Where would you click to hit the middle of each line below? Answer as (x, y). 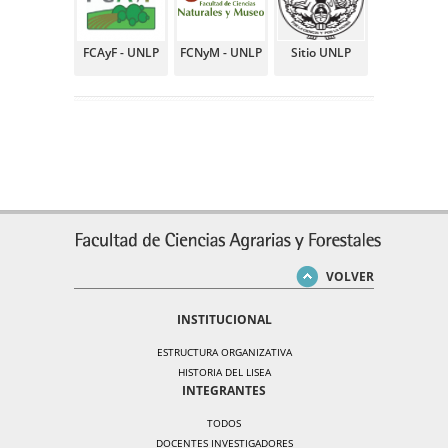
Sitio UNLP (321, 52)
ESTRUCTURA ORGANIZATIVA (224, 352)
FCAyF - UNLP (121, 52)
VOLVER (350, 276)
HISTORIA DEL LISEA (224, 372)
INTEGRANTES (224, 390)
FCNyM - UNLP (221, 52)
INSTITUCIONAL (224, 319)
